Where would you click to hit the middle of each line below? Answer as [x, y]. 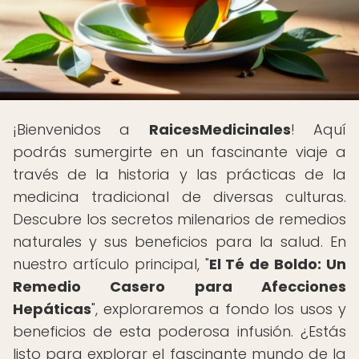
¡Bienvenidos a [81, 129]
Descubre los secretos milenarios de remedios [179, 219]
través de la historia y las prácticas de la [179, 174]
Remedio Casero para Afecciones [179, 286]
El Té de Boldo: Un [278, 264]
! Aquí [319, 129]
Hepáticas [52, 309]
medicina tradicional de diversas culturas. [179, 197]
